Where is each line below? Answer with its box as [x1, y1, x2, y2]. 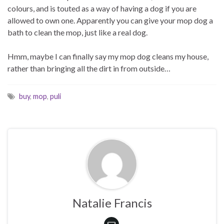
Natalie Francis [72, 195, 152, 210]
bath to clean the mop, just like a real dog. [7, 27, 147, 37]
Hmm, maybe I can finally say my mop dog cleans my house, [7, 51, 208, 61]
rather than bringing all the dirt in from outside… [7, 63, 170, 73]
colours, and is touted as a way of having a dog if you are [7, 3, 196, 13]
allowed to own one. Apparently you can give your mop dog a [7, 15, 213, 25]
